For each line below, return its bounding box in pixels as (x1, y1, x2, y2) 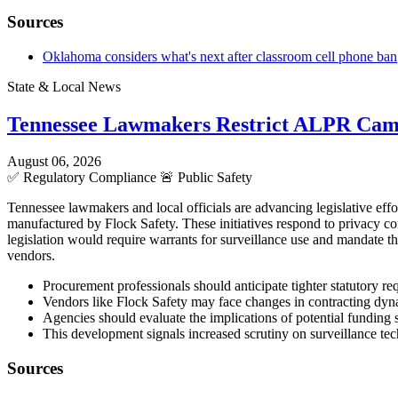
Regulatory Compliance (20, 170, 160, 186)
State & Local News (7, 78, 121, 94)
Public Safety (174, 170, 252, 186)
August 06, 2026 (7, 154, 101, 170)
